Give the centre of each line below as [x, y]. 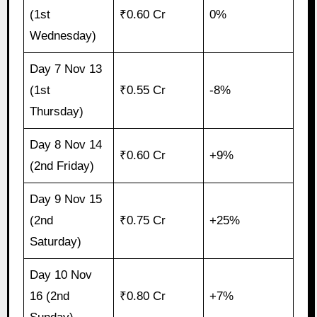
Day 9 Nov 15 [66, 199]
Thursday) [57, 111]
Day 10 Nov [61, 275]
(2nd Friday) [62, 166]
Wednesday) [63, 35]
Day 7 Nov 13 [66, 69]
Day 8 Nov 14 [66, 144]
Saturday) [56, 241]
